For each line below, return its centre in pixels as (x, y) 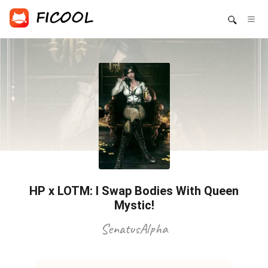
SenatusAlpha (134, 228)
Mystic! (134, 205)
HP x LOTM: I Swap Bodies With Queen (134, 191)
